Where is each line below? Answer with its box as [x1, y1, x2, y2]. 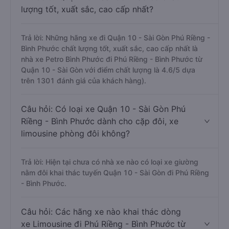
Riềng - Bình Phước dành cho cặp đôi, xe [21, 116, 178, 126]
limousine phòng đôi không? [21, 128, 130, 139]
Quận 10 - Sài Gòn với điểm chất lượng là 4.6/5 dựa [21, 65, 195, 74]
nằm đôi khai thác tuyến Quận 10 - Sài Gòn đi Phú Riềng [21, 168, 209, 177]
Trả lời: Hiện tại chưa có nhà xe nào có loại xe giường [21, 157, 198, 166]
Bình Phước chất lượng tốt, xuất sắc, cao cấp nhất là [21, 44, 198, 53]
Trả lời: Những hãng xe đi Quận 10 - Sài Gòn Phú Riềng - [21, 33, 210, 42]
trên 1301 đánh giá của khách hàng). [21, 76, 146, 85]
